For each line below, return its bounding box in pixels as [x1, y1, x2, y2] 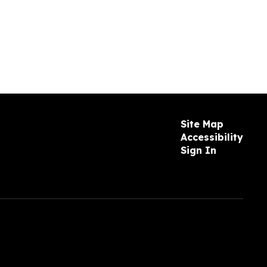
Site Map [180, 118, 223, 130]
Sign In [180, 144, 216, 156]
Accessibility [180, 131, 243, 143]
